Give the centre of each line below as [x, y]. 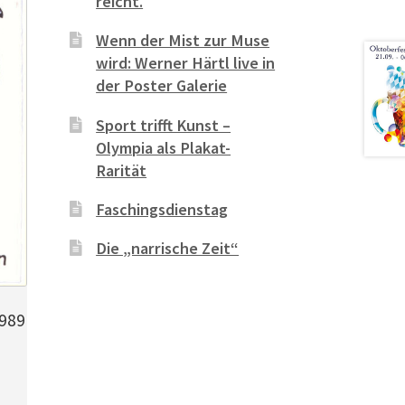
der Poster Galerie [162, 86]
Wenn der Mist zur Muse [183, 41]
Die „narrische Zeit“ [168, 248]
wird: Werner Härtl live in [186, 63]
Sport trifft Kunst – [164, 125]
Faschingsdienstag [162, 209]
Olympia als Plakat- [164, 147]
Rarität [122, 170]
